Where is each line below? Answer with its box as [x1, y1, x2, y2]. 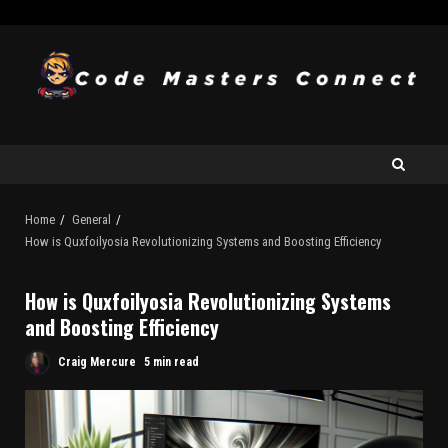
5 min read [144, 355, 199, 370]
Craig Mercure [55, 355, 136, 370]
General [72, 212, 111, 228]
